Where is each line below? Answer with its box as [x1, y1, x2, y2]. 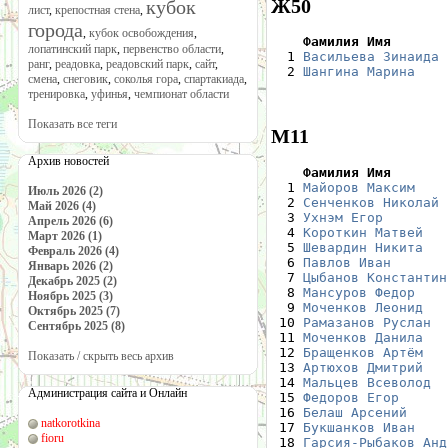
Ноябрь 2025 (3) [28, 289, 113, 303]
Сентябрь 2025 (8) [28, 319, 125, 333]
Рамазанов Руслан [303, 314, 431, 330]
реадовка [55, 57, 100, 71]
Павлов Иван [303, 254, 391, 270]
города [28, 19, 83, 41]
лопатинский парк [28, 42, 117, 56]
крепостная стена [55, 3, 140, 17]
